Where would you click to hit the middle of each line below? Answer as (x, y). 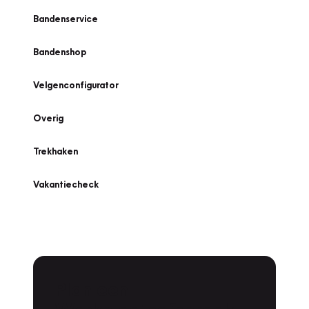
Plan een (92, 288)
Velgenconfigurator (76, 85)
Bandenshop (60, 52)
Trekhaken (56, 151)
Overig (48, 118)
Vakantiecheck (66, 184)
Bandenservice (66, 19)
